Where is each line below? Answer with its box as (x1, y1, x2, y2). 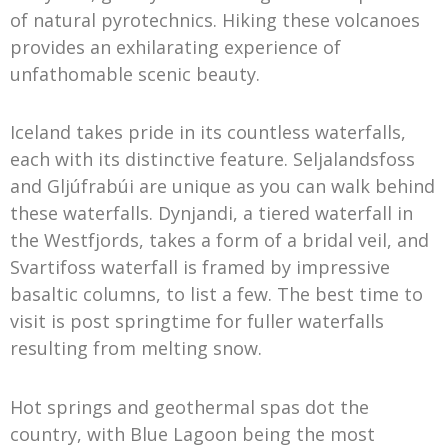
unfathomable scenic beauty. (10, 61, 260, 86)
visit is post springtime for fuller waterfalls (10, 309, 384, 334)
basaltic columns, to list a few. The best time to (10, 282, 423, 307)
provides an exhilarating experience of (10, 34, 341, 59)
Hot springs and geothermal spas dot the (10, 394, 369, 419)
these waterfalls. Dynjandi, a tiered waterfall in (10, 201, 413, 226)
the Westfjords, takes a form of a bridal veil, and (10, 228, 429, 253)
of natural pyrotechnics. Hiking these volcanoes (10, 7, 420, 32)
